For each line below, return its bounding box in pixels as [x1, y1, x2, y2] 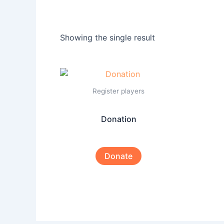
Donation [100, 114, 136, 124]
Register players [92, 87, 145, 95]
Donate [104, 151, 133, 161]
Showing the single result [60, 32, 155, 42]
